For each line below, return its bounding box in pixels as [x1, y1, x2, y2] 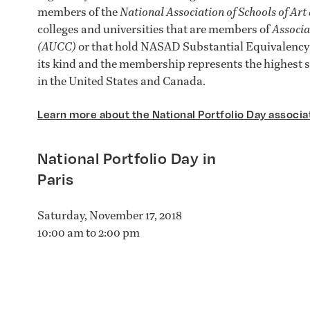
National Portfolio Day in [37, 148, 217, 167]
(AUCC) [37, 39, 76, 54]
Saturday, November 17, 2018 [37, 207, 182, 222]
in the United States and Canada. [37, 73, 206, 89]
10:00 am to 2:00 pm [37, 224, 140, 239]
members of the [37, 4, 120, 19]
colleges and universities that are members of [37, 21, 272, 37]
